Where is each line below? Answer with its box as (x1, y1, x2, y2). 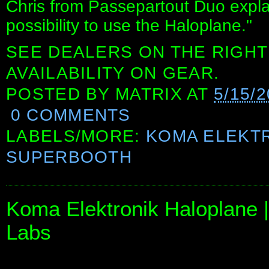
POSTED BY (6, 84, 116, 103)
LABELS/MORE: (6, 126, 146, 145)
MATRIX (115, 84, 183, 103)
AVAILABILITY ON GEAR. (6, 63, 220, 82)
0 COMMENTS (10, 105, 131, 124)
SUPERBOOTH (6, 147, 133, 166)
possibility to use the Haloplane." (6, 16, 252, 35)
